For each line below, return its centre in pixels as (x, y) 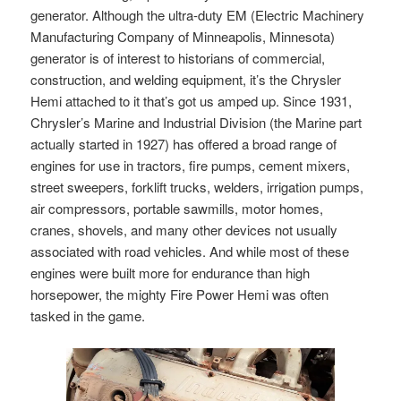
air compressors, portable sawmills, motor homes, (177, 208)
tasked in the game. (88, 315)
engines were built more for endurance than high (171, 272)
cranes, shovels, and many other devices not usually (184, 229)
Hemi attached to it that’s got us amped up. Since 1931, (192, 100)
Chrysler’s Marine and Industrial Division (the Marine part (196, 122)
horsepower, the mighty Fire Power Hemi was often (180, 294)
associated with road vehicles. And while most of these (190, 251)
